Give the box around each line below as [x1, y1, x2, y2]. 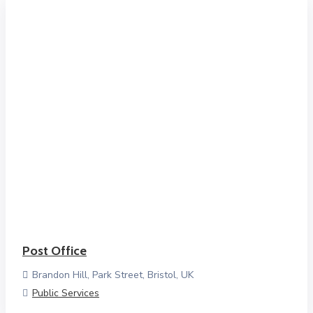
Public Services [32, 286, 99, 300]
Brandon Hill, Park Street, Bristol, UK [32, 268, 194, 282]
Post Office [22, 243, 87, 259]
